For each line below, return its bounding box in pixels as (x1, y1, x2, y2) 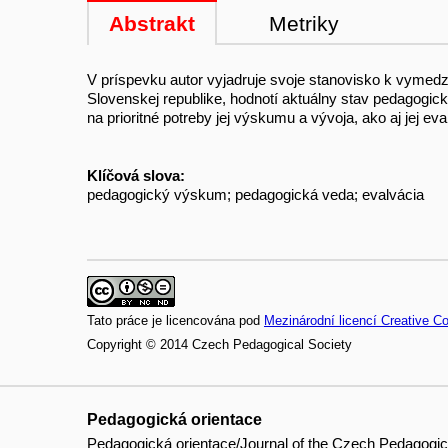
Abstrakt (109, 12, 195, 36)
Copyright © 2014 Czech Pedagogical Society (87, 336, 352, 352)
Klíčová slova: (87, 166, 185, 184)
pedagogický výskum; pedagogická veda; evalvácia (87, 185, 424, 203)
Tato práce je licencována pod (87, 312, 264, 328)
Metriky (269, 12, 339, 36)
